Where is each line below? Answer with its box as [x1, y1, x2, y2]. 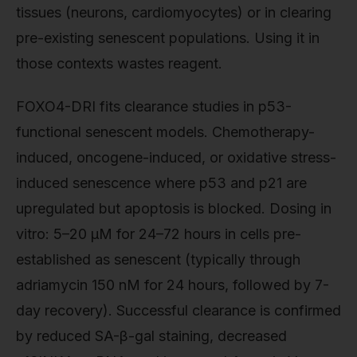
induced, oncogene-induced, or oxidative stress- [16, 148, 336, 166]
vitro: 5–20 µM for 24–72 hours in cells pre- [16, 225, 301, 242]
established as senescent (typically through [16, 250, 300, 268]
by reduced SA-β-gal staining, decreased [16, 327, 287, 344]
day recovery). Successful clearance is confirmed [16, 301, 341, 319]
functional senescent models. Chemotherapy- [16, 123, 315, 140]
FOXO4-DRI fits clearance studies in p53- [16, 97, 292, 115]
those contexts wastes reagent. [16, 55, 222, 73]
